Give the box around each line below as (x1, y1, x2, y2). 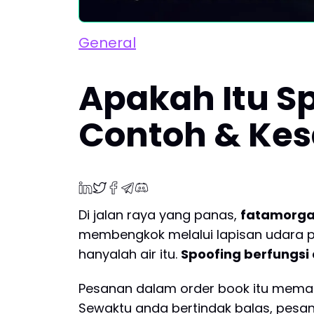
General (78, 33, 136, 53)
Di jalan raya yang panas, (78, 205, 240, 224)
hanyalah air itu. (78, 245, 181, 263)
